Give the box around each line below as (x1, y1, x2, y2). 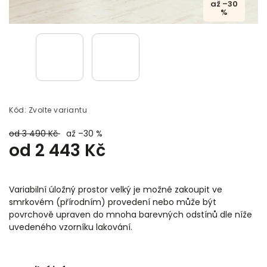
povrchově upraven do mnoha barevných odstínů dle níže (9, 208, 252, 221)
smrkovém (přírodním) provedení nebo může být (9, 195, 216, 208)
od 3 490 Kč (9, 127, 60, 139)
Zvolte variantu (28, 104, 87, 115)
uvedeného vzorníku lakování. (9, 221, 132, 233)
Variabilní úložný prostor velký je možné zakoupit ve (9, 183, 222, 195)
